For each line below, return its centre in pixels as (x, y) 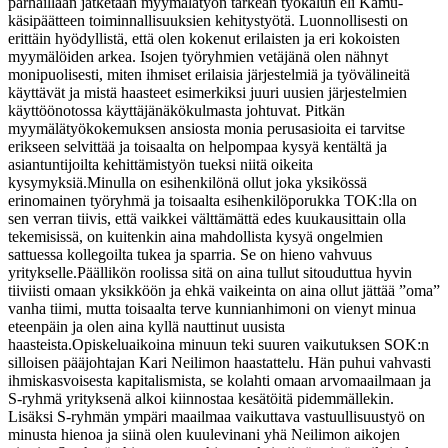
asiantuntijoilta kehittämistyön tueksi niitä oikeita (160, 164)
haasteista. (40, 344)
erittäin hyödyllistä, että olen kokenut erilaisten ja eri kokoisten (204, 38)
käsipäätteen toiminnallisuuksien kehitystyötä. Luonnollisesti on (208, 20)
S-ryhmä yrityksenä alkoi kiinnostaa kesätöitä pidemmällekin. (201, 398)
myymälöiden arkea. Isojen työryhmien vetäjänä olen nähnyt (198, 56)
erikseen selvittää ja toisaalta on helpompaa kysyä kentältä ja (197, 146)
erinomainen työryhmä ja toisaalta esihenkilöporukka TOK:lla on (212, 200)
